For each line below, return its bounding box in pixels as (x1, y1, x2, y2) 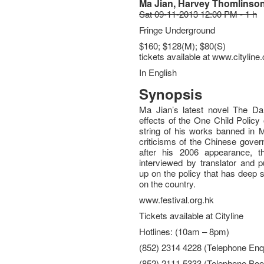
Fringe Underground (139, 24, 216, 36)
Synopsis (139, 84, 203, 104)
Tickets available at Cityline (139, 209, 244, 222)
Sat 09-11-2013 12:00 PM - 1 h (139, 8, 258, 20)
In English (139, 66, 177, 78)
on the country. (139, 177, 196, 190)
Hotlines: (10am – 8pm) (139, 225, 230, 237)
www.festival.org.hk (139, 193, 214, 206)
